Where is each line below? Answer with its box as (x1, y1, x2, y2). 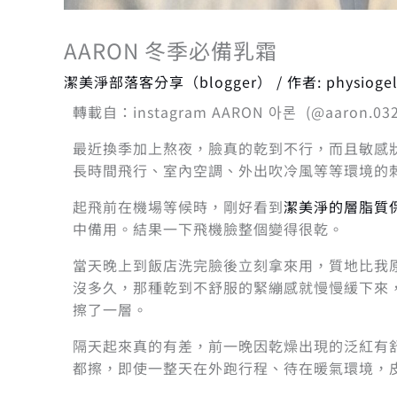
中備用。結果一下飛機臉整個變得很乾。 (73, 217, 344, 239)
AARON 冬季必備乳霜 (64, 34, 277, 66)
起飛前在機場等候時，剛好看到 (73, 195, 284, 217)
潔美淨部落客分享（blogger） (64, 70, 272, 92)
